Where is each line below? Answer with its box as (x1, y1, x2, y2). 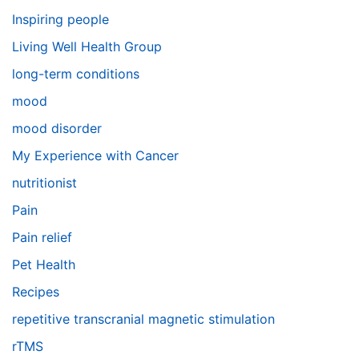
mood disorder (12, 120, 102, 136)
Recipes (12, 284, 59, 300)
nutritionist (12, 175, 77, 191)
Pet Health (12, 256, 75, 272)
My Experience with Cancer (12, 147, 179, 163)
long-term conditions (12, 66, 139, 82)
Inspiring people (12, 11, 109, 27)
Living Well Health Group (12, 38, 162, 54)
